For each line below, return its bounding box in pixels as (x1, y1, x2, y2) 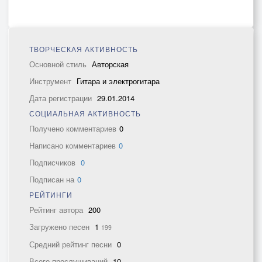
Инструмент (29, 75, 74, 87)
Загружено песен (29, 221, 92, 232)
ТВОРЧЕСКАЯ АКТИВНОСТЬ (29, 44, 138, 54)
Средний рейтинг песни (29, 239, 114, 250)
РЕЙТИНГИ (29, 189, 73, 199)
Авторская (92, 58, 129, 70)
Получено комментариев (29, 123, 116, 134)
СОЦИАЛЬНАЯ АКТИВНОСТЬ (29, 108, 141, 118)
